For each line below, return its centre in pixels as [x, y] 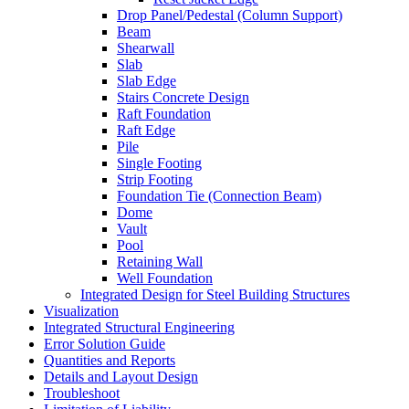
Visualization [81, 311]
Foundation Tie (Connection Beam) [219, 196]
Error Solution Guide [105, 344]
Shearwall [146, 48]
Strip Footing [155, 179]
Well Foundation [165, 278]
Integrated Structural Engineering [139, 327]
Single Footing [159, 163]
